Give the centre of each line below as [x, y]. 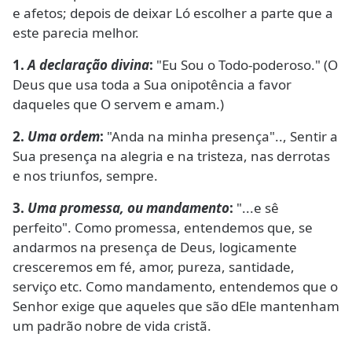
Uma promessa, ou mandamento [128, 208]
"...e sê [256, 208]
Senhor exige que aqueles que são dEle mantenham [176, 306]
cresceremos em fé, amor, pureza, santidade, [154, 267]
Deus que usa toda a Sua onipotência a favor [152, 84]
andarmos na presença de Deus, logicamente [155, 247]
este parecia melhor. [76, 33]
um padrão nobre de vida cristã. [112, 326]
